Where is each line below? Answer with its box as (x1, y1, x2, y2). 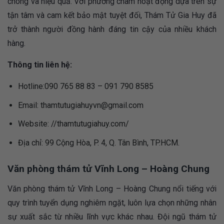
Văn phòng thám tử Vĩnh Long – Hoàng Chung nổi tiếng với (7, 184, 216, 194)
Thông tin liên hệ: (7, 60, 72, 70)
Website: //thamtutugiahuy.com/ (17, 119, 129, 129)
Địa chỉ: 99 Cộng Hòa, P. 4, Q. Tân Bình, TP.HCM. (17, 137, 179, 147)
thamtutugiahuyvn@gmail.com (40, 100, 143, 110)
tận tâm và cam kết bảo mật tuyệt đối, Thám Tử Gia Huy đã (7, 10, 216, 20)
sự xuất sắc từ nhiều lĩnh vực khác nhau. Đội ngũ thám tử (7, 212, 216, 222)
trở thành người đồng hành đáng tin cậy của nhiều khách (7, 24, 216, 34)
